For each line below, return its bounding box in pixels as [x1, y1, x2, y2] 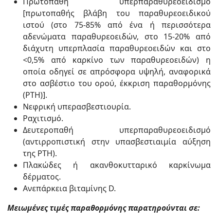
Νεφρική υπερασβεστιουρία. [23, 101, 131, 112]
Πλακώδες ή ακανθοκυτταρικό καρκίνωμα [23, 160, 211, 170]
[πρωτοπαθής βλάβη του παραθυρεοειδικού [23, 8, 211, 18]
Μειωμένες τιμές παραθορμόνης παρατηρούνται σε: [7, 202, 200, 213]
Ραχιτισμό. [23, 113, 63, 124]
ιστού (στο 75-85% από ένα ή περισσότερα [23, 19, 211, 30]
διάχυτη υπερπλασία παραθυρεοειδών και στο [23, 43, 211, 54]
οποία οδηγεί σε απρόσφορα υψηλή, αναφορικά [23, 66, 211, 77]
